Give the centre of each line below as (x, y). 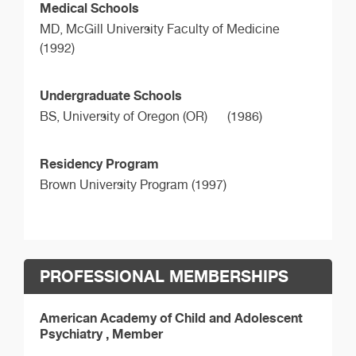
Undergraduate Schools (111, 95)
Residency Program (99, 163)
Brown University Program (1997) (133, 184)
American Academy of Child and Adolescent (171, 317)
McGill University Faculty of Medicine (173, 29)
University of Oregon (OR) (135, 116)
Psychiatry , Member (101, 333)
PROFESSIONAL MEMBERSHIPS (164, 276)
